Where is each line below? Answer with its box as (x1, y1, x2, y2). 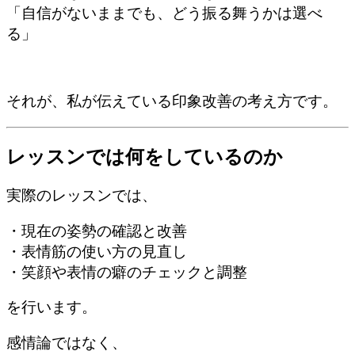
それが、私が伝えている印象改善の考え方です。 (6, 93, 338, 110)
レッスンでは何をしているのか (6, 146, 283, 167)
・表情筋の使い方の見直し (6, 242, 187, 260)
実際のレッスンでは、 (6, 186, 157, 204)
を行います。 (6, 299, 97, 316)
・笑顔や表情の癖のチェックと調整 (6, 263, 247, 281)
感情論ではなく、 (6, 334, 127, 351)
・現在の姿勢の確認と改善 (6, 222, 187, 239)
